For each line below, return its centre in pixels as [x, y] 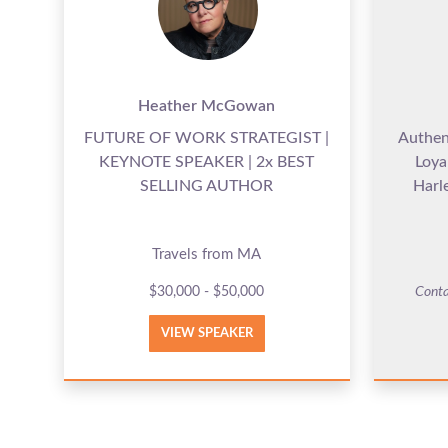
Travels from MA [207, 254]
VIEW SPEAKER [206, 333]
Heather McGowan [207, 105]
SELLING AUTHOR [207, 185]
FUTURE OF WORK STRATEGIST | [207, 137]
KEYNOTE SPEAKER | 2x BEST [207, 161]
